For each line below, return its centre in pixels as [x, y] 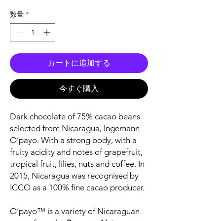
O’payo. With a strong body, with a [73, 140]
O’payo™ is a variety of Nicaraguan [75, 211]
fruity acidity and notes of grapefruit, [76, 152]
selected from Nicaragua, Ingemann [75, 129]
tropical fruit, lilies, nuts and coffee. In [77, 164]
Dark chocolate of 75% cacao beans [75, 117]
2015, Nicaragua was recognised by [74, 176]
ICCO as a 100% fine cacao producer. [77, 188]
